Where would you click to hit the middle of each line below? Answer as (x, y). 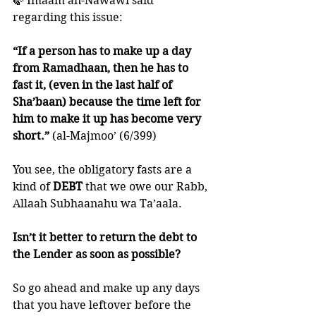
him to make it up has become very (108, 119)
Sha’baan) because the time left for (108, 102)
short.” (31, 136)
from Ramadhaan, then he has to (102, 68)
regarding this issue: (68, 17)
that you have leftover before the (103, 305)
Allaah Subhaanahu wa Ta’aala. (99, 203)
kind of (33, 187)
